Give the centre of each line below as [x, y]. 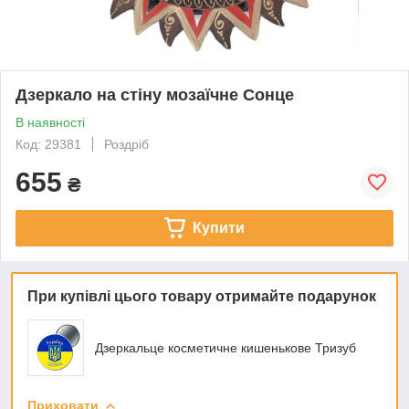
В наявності [50, 122]
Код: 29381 [48, 144]
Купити [218, 227]
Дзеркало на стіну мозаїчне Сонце [155, 94]
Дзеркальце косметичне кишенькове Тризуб [225, 347]
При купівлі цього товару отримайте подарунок [202, 296]
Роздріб [126, 144]
